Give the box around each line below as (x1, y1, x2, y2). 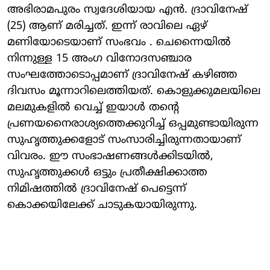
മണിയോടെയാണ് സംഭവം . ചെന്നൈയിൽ (7, 35, 231, 49)
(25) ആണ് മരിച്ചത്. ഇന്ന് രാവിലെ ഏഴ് (7, 19, 207, 33)
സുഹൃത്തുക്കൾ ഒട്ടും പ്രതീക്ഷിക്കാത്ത (7, 165, 207, 180)
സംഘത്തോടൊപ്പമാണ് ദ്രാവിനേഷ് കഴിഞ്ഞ (7, 67, 237, 82)
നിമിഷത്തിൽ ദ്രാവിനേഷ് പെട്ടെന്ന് (7, 181, 186, 196)
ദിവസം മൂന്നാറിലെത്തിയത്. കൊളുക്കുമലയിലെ (7, 84, 260, 98)
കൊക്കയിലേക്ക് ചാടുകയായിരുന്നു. (7, 198, 197, 212)
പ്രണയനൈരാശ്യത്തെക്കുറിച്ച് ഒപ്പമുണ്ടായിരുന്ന (7, 116, 259, 131)
